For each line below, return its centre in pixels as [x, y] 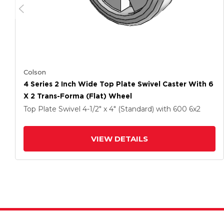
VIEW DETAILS [119, 139]
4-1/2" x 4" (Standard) [119, 109]
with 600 [172, 109]
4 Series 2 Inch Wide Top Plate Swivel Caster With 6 [118, 84]
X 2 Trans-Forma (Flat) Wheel [78, 96]
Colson [35, 72]
